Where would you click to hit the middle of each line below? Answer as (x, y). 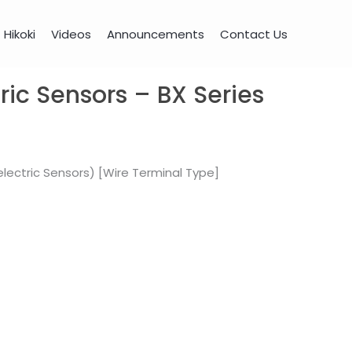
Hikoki (20, 34)
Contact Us (254, 34)
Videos (71, 34)
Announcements (156, 34)
